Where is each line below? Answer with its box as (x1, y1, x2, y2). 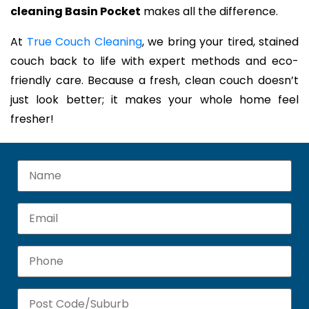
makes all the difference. (141, 3, 278, 20)
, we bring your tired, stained (141, 34, 299, 50)
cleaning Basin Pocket (10, 3, 141, 20)
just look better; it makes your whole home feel (10, 92, 299, 108)
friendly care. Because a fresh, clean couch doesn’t (10, 72, 299, 89)
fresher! (10, 111, 54, 128)
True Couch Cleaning (26, 34, 142, 50)
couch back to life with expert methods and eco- (10, 53, 299, 70)
